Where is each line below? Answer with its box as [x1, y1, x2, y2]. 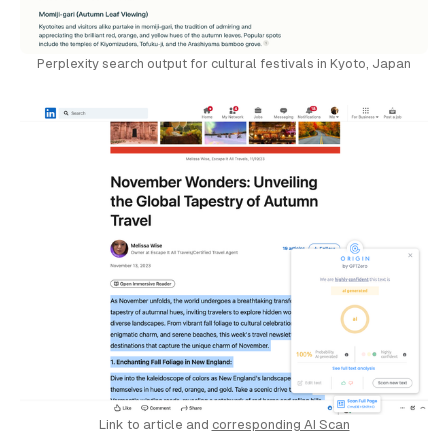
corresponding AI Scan [211, 416, 350, 432]
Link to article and [98, 416, 212, 432]
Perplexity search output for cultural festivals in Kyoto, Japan [37, 56, 411, 72]
